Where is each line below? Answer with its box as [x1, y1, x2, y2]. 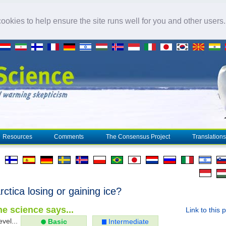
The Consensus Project [106, 133, 170, 140]
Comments [54, 133, 84, 140]
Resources [3, 133, 32, 140]
